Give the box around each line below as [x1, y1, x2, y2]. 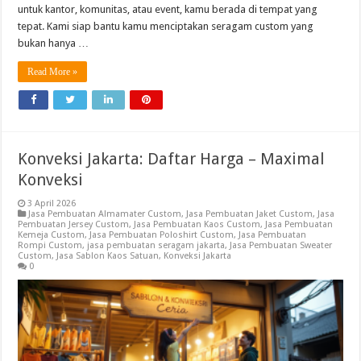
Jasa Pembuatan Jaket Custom [186, 209, 313, 220]
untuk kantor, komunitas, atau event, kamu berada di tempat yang [18, 3, 318, 16]
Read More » [27, 66, 78, 78]
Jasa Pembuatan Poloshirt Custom [89, 230, 234, 241]
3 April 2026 [27, 198, 77, 210]
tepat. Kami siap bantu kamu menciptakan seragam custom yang [18, 20, 314, 33]
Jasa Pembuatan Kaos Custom [134, 219, 261, 230]
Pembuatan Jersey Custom [18, 219, 130, 230]
